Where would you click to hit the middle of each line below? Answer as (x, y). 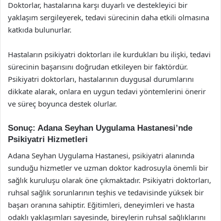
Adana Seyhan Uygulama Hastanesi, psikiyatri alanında (101, 155)
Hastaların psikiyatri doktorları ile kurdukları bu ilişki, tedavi (109, 54)
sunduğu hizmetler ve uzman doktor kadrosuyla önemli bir (108, 167)
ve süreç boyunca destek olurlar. (62, 104)
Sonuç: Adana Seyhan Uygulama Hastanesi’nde (100, 128)
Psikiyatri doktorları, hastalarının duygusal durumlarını (101, 79)
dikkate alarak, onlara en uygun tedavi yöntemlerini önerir (107, 91)
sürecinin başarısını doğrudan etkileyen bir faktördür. (98, 67)
